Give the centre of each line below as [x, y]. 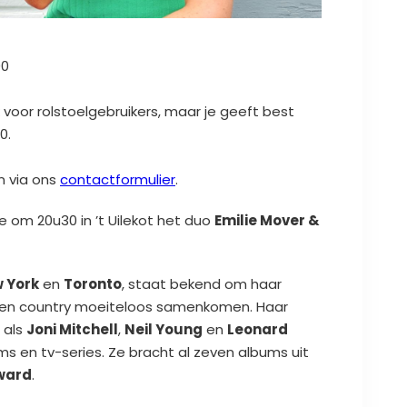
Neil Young [164, 329]
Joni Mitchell [72, 329]
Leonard [258, 329]
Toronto [93, 283]
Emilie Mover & [267, 220]
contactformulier [118, 179]
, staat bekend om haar [202, 283]
